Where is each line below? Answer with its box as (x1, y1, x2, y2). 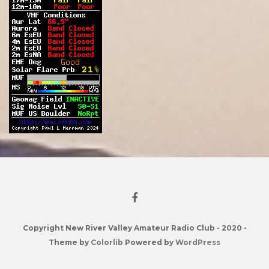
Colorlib (91, 237, 123, 247)
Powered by (123, 237, 175, 247)
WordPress (175, 237, 220, 247)
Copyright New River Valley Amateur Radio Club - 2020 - (22, 223, 247, 232)
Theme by (49, 237, 91, 247)
